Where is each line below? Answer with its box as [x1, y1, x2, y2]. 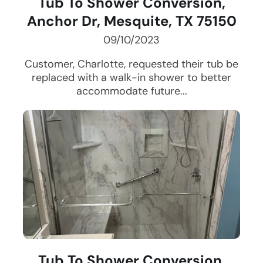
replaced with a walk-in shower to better [32, 70, 231, 85]
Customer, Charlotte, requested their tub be [25, 57, 238, 72]
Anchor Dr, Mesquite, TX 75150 [26, 12, 237, 31]
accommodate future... [76, 84, 187, 99]
